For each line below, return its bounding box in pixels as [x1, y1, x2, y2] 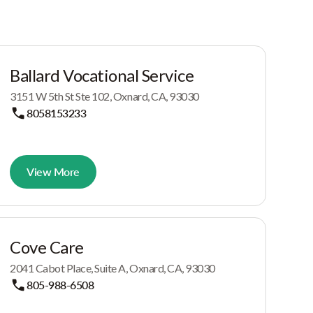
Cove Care [10, 237, 84, 257]
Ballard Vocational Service [10, 65, 194, 85]
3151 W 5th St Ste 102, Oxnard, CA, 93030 [10, 89, 199, 103]
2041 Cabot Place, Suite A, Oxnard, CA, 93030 [10, 261, 215, 275]
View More [27, 165, 80, 178]
